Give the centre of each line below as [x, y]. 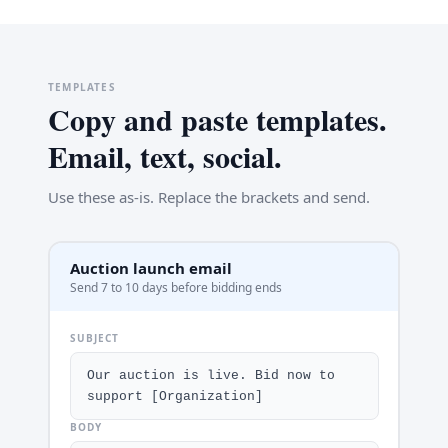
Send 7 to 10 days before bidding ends [175, 287]
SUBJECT [94, 337]
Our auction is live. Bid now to [210, 375]
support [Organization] [174, 396]
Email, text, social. [165, 156]
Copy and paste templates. [217, 119]
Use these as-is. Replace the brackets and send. [209, 197]
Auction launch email [150, 267]
